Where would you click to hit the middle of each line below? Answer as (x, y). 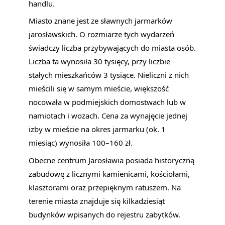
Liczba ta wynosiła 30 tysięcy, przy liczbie (100, 62)
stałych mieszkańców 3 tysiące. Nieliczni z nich (109, 75)
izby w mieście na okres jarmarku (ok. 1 (97, 129)
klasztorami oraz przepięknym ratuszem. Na (105, 187)
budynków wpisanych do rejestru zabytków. (105, 214)
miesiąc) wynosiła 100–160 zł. (81, 143)
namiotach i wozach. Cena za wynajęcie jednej (108, 116)
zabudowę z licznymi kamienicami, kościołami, (109, 174)
